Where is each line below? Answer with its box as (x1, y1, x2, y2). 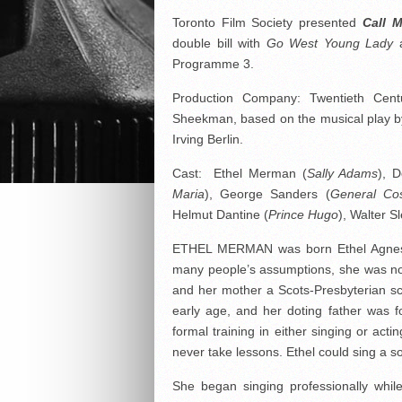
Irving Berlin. (172, 132, 243, 146)
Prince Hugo (268, 207, 338, 222)
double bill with (172, 36, 267, 50)
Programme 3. (172, 57, 254, 71)
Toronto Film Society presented (172, 15, 363, 30)
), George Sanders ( (205, 187, 330, 201)
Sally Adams (306, 166, 379, 180)
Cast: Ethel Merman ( (172, 166, 307, 180)
